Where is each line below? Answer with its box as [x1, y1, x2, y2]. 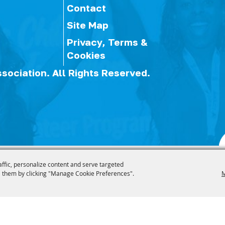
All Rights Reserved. [52, 67, 150, 78]
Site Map [67, 19, 109, 31]
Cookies [67, 49, 106, 61]
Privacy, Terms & [67, 36, 148, 48]
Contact [67, 2, 106, 14]
